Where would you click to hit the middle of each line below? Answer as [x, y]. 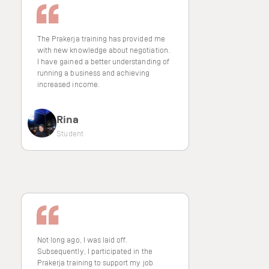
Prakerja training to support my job [95, 262]
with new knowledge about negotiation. [104, 50]
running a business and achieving [94, 73]
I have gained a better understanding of [103, 61]
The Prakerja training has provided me [101, 38]
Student [70, 133]
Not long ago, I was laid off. [83, 240]
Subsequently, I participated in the [95, 251]
